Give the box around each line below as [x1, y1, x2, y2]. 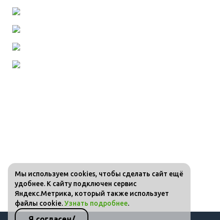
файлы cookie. [15, 199, 64, 208]
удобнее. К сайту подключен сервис [15, 180, 137, 188]
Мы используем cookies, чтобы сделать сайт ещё [15, 170, 183, 178]
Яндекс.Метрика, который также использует [15, 190, 169, 198]
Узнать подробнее [64, 199, 128, 208]
